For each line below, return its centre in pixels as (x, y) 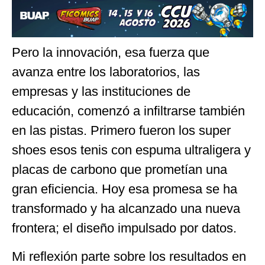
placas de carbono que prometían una (119, 170)
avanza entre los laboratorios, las (106, 72)
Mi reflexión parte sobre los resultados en (129, 256)
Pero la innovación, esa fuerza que (111, 53)
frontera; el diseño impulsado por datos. (124, 228)
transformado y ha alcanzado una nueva (126, 209)
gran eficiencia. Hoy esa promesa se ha (125, 189)
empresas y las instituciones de (101, 92)
